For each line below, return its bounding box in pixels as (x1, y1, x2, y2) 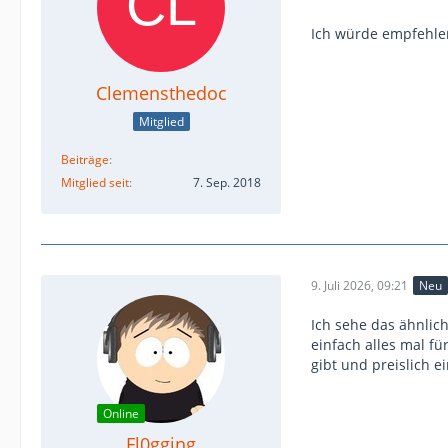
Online (103, 405, 139, 422)
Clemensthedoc (95, 81, 227, 106)
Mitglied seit (61, 174, 129, 191)
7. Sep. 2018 (193, 174, 261, 191)
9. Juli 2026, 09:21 (311, 276, 408, 294)
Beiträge (61, 151, 109, 168)
